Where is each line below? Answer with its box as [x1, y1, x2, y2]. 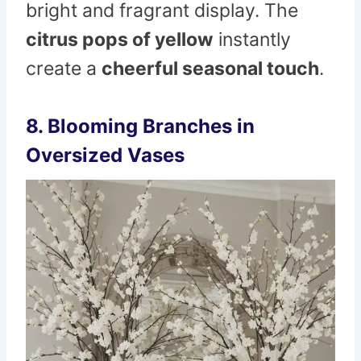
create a [26, 57, 102, 81]
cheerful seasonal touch [102, 57, 319, 81]
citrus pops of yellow [26, 28, 214, 52]
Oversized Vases [26, 143, 185, 168]
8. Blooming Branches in [26, 114, 255, 139]
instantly [214, 28, 291, 52]
